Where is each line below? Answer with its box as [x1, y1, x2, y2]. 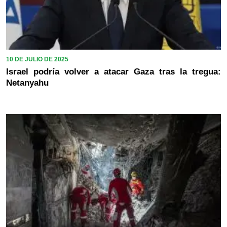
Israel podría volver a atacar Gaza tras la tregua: [6, 66, 221, 77]
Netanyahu [6, 78, 49, 88]
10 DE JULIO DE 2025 [6, 55, 68, 63]
